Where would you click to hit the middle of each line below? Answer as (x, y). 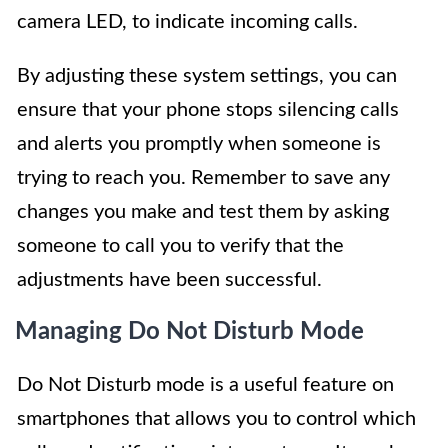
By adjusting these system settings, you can (207, 75)
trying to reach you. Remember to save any (203, 177)
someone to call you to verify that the (180, 245)
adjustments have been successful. (169, 279)
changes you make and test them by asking (203, 211)
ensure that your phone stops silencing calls (208, 109)
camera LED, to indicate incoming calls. (187, 21)
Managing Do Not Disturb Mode (189, 331)
